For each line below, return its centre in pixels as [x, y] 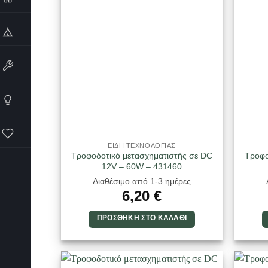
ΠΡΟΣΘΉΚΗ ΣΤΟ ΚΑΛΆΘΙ [142, 217]
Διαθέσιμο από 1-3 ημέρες [142, 181]
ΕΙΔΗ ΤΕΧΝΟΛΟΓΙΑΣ [142, 145]
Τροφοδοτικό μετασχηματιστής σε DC [142, 156]
